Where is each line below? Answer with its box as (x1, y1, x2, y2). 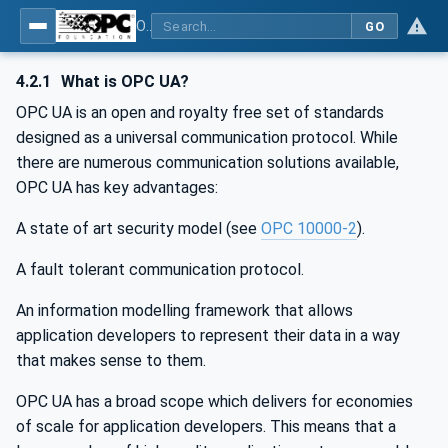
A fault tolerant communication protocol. (16, 260, 304, 279)
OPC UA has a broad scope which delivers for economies (16, 392, 413, 411)
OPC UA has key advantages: (16, 178, 218, 197)
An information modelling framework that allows (16, 301, 353, 320)
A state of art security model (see (16, 219, 261, 238)
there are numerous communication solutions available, (16, 153, 399, 172)
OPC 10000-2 (261, 219, 357, 238)
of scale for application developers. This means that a (16, 417, 396, 436)
